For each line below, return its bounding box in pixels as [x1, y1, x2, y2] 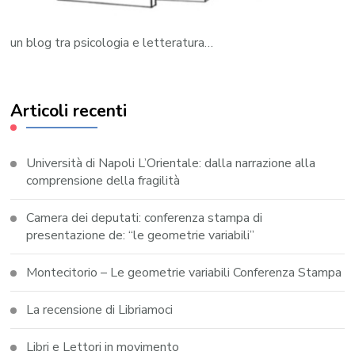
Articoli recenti [10, 98, 128, 123]
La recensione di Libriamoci [26, 300, 174, 319]
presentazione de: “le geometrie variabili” [26, 226, 255, 244]
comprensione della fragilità [26, 171, 181, 189]
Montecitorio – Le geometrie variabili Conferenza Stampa [26, 263, 342, 281]
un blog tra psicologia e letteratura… [10, 33, 214, 52]
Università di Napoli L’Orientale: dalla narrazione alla [26, 154, 316, 172]
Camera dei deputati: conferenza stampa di [26, 208, 263, 227]
